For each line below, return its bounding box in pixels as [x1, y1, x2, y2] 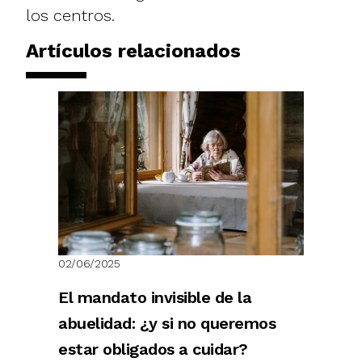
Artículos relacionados [26, 39, 241, 62]
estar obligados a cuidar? [58, 339, 248, 359]
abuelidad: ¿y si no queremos [58, 313, 276, 333]
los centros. [26, 5, 115, 25]
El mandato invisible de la [58, 287, 251, 307]
